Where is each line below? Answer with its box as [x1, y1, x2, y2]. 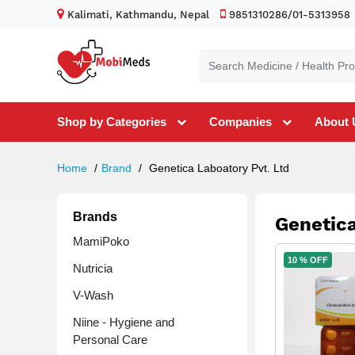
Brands [73, 210, 117, 223]
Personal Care [73, 333, 147, 346]
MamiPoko [73, 235, 129, 248]
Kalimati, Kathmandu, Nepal [64, 9, 209, 21]
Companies [209, 115, 272, 128]
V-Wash [73, 288, 113, 302]
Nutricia [73, 261, 113, 275]
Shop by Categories [57, 115, 166, 128]
